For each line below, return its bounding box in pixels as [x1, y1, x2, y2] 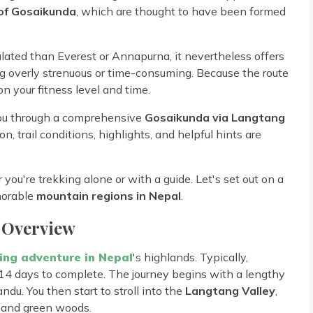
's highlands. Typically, [133, 249, 248, 264]
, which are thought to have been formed [76, 3, 286, 18]
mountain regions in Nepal [36, 188, 181, 203]
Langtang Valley [185, 283, 275, 298]
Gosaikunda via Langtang [145, 110, 285, 124]
